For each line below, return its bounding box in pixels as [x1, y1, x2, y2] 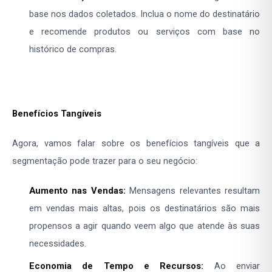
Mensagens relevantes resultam [125, 185, 260, 197]
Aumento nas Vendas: [29, 185, 126, 197]
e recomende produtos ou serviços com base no [29, 26, 260, 38]
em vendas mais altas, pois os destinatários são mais [29, 203, 260, 214]
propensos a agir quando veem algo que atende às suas [29, 220, 260, 232]
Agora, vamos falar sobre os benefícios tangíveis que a [12, 138, 260, 149]
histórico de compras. [29, 44, 117, 55]
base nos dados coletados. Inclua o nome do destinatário [29, 8, 260, 20]
